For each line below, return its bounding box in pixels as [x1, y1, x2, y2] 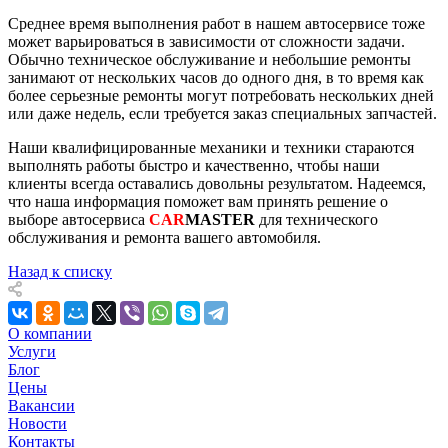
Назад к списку [8, 262, 112, 280]
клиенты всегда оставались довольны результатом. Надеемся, [8, 174, 426, 192]
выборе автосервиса [8, 210, 149, 228]
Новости [8, 414, 67, 432]
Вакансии [8, 396, 75, 414]
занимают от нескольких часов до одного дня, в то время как [8, 68, 424, 86]
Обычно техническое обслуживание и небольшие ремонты [8, 50, 411, 68]
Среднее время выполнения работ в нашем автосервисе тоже [8, 14, 425, 32]
